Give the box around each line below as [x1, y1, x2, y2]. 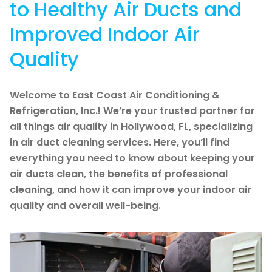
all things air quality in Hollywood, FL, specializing [10, 120, 253, 134]
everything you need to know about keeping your [10, 151, 255, 166]
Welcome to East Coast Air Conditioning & [10, 88, 220, 103]
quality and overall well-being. [10, 199, 161, 213]
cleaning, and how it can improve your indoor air [10, 183, 251, 197]
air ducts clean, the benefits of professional [10, 167, 228, 182]
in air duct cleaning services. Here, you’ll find [10, 135, 229, 150]
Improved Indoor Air [10, 21, 200, 48]
